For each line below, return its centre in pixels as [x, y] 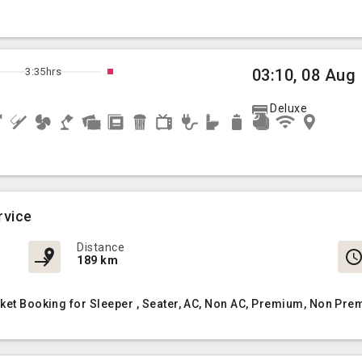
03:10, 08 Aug [304, 75]
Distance [101, 247]
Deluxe [289, 108]
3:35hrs [44, 72]
